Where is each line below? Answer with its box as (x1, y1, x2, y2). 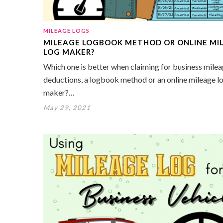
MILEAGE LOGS (43, 27, 90, 34)
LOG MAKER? (43, 47, 95, 56)
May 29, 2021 (43, 103, 91, 111)
